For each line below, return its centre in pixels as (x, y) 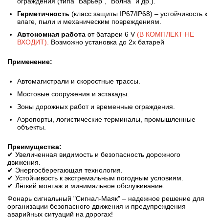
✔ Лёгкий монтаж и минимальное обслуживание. (86, 186)
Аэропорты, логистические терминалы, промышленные (106, 120)
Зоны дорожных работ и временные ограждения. (96, 107)
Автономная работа (51, 34)
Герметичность (43, 14)
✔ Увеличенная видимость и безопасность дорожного (94, 155)
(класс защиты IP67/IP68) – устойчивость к (139, 14)
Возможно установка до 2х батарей (108, 42)
